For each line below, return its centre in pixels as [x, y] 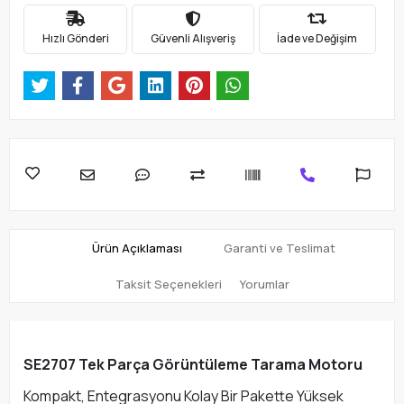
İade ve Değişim [317, 39]
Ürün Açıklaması [137, 248]
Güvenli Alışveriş [193, 39]
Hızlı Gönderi [75, 39]
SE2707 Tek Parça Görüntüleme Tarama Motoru [193, 365]
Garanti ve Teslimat [280, 248]
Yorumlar [264, 285]
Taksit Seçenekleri [168, 285]
